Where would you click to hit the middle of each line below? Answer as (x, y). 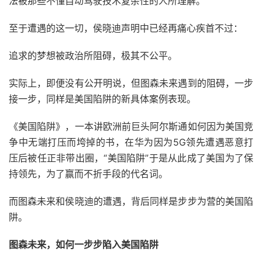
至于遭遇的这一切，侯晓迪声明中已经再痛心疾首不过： (126, 28)
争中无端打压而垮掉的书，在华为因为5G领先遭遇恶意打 (131, 142)
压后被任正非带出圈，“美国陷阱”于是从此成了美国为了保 (131, 158)
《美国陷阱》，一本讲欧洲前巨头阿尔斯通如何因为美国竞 (131, 127)
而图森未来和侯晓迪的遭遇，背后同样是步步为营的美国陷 (131, 201)
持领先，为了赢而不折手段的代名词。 (88, 174)
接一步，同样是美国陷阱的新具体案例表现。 (102, 99)
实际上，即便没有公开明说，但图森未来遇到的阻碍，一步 (131, 83)
